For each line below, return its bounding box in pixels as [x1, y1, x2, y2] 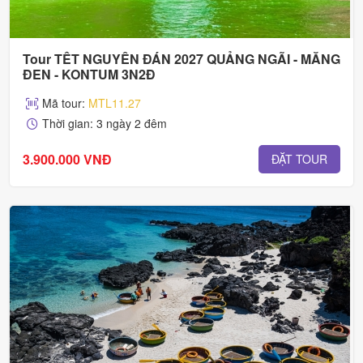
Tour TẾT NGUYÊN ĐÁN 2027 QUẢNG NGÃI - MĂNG [23, 49, 340, 69]
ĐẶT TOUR [271, 151, 327, 168]
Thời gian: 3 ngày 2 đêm [42, 115, 167, 132]
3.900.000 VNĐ [23, 149, 112, 169]
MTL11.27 [88, 95, 141, 112]
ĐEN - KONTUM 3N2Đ [23, 65, 156, 84]
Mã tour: [42, 95, 88, 112]
